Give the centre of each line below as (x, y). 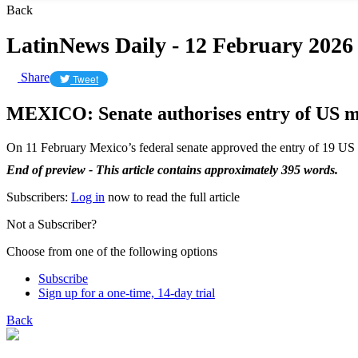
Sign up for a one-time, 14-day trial (127, 292)
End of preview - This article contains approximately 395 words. (172, 169)
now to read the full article (172, 197)
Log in (88, 197)
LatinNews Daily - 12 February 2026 (180, 45)
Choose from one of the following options (112, 251)
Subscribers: (39, 197)
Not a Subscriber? (52, 224)
